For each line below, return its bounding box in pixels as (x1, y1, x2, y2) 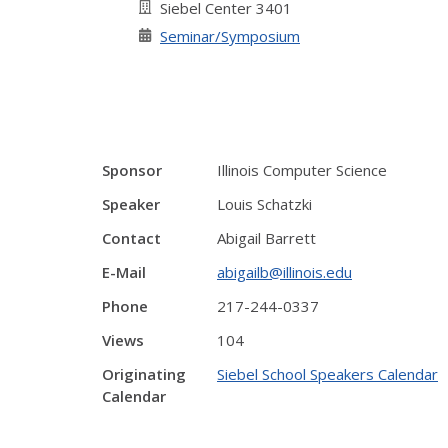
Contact (102, 228, 161, 248)
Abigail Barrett (217, 228, 316, 248)
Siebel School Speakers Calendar (217, 364, 438, 384)
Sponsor (102, 160, 162, 180)
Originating (102, 364, 186, 384)
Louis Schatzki (217, 194, 312, 214)
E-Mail (102, 262, 146, 282)
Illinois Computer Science (217, 160, 387, 180)
